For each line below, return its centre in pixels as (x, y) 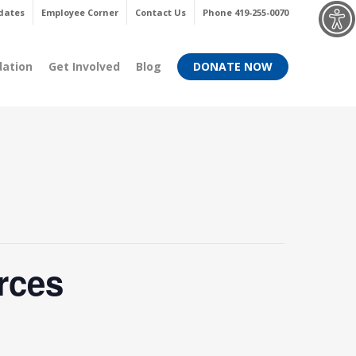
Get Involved (84, 66)
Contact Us (161, 12)
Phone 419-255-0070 (246, 12)
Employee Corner (80, 12)
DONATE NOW (233, 66)
